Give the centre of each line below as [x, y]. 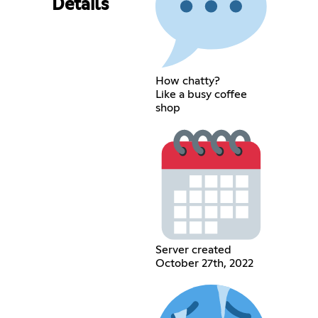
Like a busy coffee [202, 94]
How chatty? [188, 81]
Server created [194, 250]
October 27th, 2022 [205, 264]
